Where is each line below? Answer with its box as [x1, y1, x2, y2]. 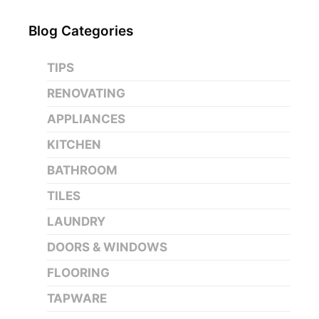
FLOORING [46, 265, 110, 280]
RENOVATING [46, 85, 125, 100]
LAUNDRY [46, 214, 105, 229]
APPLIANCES [46, 111, 125, 126]
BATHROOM [46, 162, 117, 177]
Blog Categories [28, 22, 133, 39]
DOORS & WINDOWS [46, 239, 167, 254]
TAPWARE [46, 291, 107, 305]
